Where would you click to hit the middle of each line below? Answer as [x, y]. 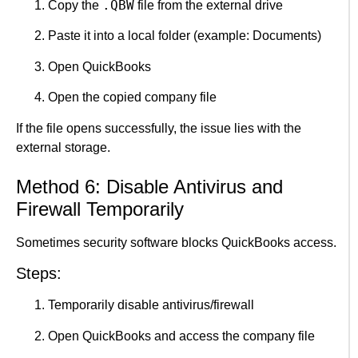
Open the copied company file [132, 97]
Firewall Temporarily [100, 209]
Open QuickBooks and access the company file [181, 336]
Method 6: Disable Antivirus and [149, 187]
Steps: [39, 274]
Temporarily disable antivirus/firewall [151, 305]
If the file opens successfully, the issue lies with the [159, 128]
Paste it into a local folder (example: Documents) [185, 36]
